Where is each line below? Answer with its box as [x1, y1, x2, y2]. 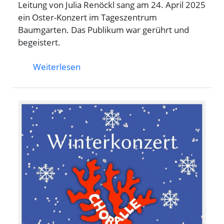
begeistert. [18, 36, 60, 48]
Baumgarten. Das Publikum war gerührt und [18, 23, 189, 36]
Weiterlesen [33, 60, 80, 73]
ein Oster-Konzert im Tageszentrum [18, 11, 157, 23]
